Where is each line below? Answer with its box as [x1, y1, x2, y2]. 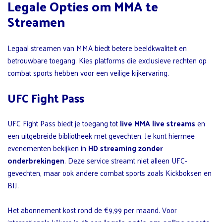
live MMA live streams [120, 116, 195, 130]
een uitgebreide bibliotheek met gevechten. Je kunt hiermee [7, 129, 195, 143]
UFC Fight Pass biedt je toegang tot [7, 116, 120, 130]
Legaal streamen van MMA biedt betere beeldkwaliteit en [7, 41, 187, 55]
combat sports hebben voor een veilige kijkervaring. [7, 66, 169, 80]
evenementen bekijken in [7, 141, 88, 155]
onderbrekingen [7, 154, 64, 167]
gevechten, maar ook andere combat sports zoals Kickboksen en [7, 166, 212, 180]
